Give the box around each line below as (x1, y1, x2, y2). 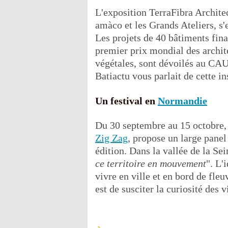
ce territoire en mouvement (95, 158, 206, 169)
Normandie (158, 95, 207, 106)
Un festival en (95, 95, 158, 106)
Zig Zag (95, 132, 128, 144)
